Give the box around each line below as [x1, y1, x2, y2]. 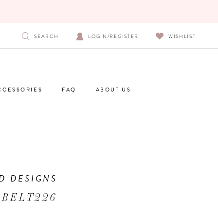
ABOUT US [95, 85, 131, 94]
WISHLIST [168, 32, 196, 40]
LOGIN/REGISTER [88, 32, 139, 40]
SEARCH [34, 32, 59, 40]
